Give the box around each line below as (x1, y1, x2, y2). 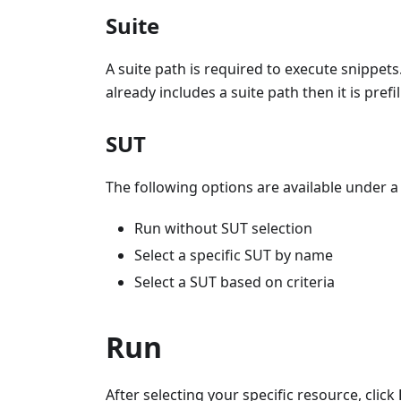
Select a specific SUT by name (134, 244, 333, 265)
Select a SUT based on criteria (134, 271, 335, 292)
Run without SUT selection (134, 218, 312, 238)
